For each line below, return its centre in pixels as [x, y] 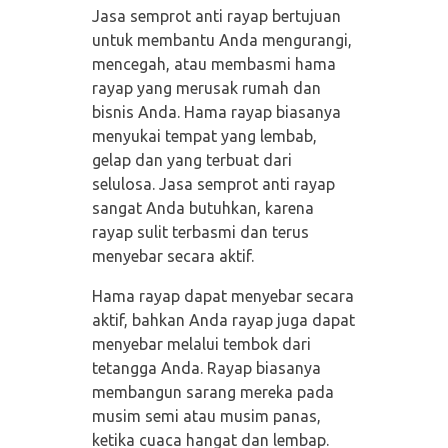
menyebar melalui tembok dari [201, 344]
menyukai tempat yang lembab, [204, 136]
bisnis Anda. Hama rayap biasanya [216, 112]
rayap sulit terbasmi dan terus [200, 232]
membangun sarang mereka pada [212, 392]
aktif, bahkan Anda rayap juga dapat [223, 320]
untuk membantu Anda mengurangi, [221, 40]
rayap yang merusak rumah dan [206, 88]
